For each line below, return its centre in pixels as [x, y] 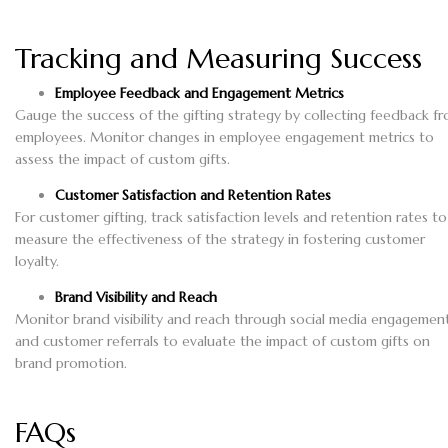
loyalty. [37, 261]
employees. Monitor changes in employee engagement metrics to [224, 137]
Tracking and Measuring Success [218, 59]
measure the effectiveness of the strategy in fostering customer [220, 239]
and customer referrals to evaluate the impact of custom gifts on [222, 341]
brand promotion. [71, 363]
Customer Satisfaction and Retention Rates [193, 195]
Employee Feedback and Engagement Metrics [199, 93]
